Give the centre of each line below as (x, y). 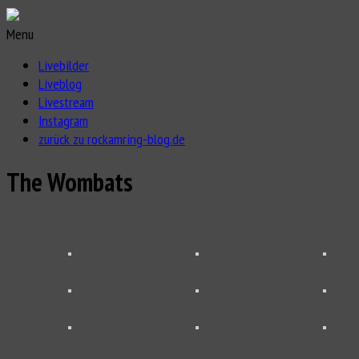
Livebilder (64, 65)
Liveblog (60, 84)
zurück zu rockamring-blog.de (112, 139)
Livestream (66, 102)
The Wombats (70, 182)
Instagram (63, 121)
